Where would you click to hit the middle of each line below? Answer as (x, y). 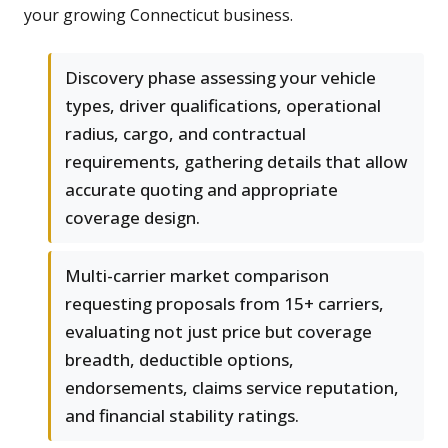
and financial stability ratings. (182, 416)
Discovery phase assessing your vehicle (220, 78)
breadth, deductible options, (179, 360)
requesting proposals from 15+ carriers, (224, 304)
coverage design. (132, 218)
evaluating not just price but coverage (218, 332)
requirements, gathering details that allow (236, 162)
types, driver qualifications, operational (223, 106)
